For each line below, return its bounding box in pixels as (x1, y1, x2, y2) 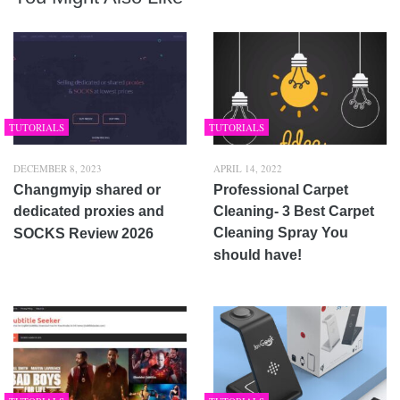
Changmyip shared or (13, 182, 161, 198)
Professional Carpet (213, 182, 348, 198)
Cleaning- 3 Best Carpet (213, 204, 374, 220)
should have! (213, 247, 302, 263)
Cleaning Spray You (213, 225, 348, 241)
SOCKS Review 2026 (13, 226, 154, 242)
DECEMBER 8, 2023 (13, 162, 102, 176)
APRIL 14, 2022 (213, 162, 282, 176)
